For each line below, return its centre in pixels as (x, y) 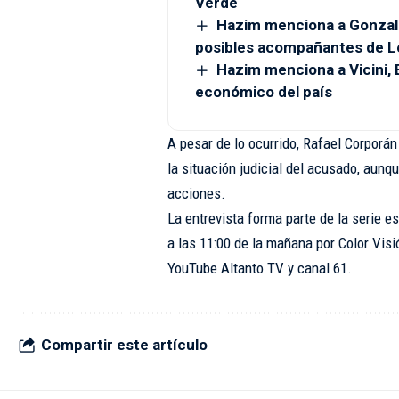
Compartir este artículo (124, 345)
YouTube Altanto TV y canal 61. (259, 268)
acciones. (196, 193)
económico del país (263, 91)
